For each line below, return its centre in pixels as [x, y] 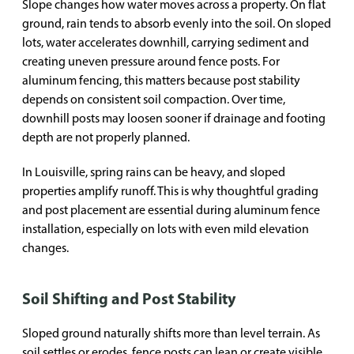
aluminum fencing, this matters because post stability [161, 80]
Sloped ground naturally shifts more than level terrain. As [171, 333]
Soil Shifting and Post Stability [129, 298]
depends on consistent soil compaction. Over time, [154, 99]
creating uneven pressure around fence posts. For [151, 61]
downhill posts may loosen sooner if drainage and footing [174, 118]
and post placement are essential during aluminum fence [171, 210]
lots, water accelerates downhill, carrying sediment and [166, 42]
